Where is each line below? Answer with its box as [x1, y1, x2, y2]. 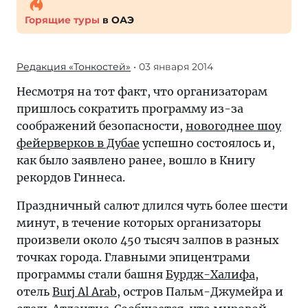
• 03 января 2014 [131, 60, 213, 73]
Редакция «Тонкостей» [16, 60, 131, 73]
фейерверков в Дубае [16, 136, 140, 150]
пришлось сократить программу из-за [16, 102, 243, 115]
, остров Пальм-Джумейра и [117, 285, 283, 298]
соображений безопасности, [16, 119, 186, 133]
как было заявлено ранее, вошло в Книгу [16, 153, 255, 167]
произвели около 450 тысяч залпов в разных [16, 233, 279, 247]
